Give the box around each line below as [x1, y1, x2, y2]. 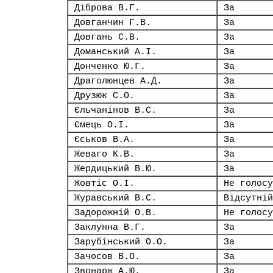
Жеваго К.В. [74, 149, 135, 159]
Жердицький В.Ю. [74, 164, 157, 174]
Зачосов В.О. [74, 252, 140, 261]
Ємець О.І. [74, 120, 129, 130]
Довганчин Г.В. [74, 18, 151, 27]
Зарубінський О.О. [74, 237, 168, 247]
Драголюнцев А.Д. [74, 76, 162, 86]
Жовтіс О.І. [74, 179, 135, 188]
